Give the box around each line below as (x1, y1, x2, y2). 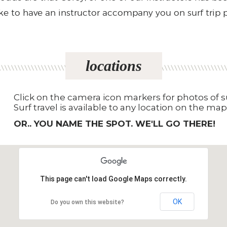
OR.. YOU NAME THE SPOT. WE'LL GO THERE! (14, 118, 216, 129)
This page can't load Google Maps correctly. (40, 174, 187, 183)
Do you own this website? (50, 198, 124, 206)
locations (85, 57, 142, 74)
